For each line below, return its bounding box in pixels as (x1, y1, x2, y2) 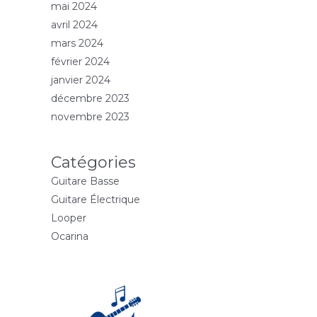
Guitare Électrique (51, 193, 140, 207)
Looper (51, 212, 86, 225)
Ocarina (51, 230, 88, 243)
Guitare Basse (51, 175, 120, 188)
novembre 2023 (51, 110, 129, 124)
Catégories (51, 153, 136, 173)
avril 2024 (51, 18, 98, 32)
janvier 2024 (51, 74, 110, 87)
